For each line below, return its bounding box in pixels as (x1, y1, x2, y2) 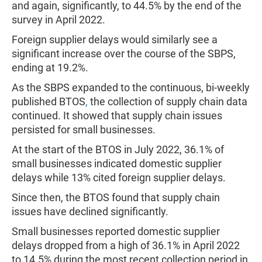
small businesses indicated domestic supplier (12, 157, 222, 170)
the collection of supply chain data (88, 95, 247, 108)
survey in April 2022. (12, 13, 105, 26)
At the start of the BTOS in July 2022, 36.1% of (12, 143, 224, 156)
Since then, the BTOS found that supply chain (12, 191, 220, 204)
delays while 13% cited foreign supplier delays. (12, 171, 228, 184)
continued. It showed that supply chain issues (12, 109, 222, 122)
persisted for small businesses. (12, 123, 158, 136)
